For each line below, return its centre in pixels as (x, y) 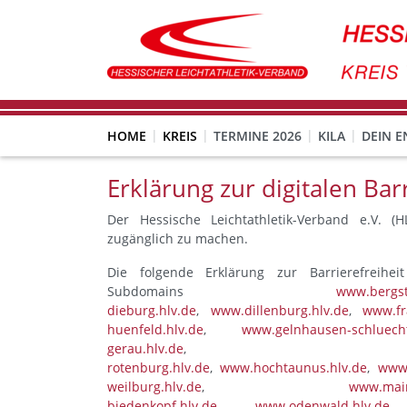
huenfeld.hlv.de (155, 329)
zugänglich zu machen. (178, 238)
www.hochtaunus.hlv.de (294, 367)
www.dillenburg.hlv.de (279, 310)
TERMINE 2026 (258, 136)
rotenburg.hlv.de (159, 367)
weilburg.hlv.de (154, 387)
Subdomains (222, 291)
